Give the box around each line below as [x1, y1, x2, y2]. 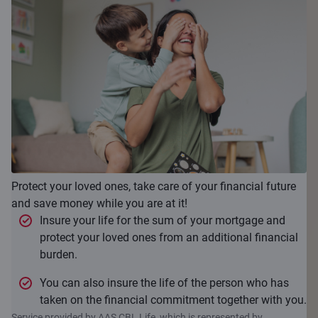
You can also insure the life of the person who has [40, 276, 289, 290]
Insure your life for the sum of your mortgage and [40, 214, 285, 228]
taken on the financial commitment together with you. [40, 293, 307, 307]
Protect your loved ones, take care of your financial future [11, 180, 296, 194]
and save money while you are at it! [11, 197, 187, 211]
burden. [40, 248, 77, 262]
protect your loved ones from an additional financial [40, 231, 298, 245]
